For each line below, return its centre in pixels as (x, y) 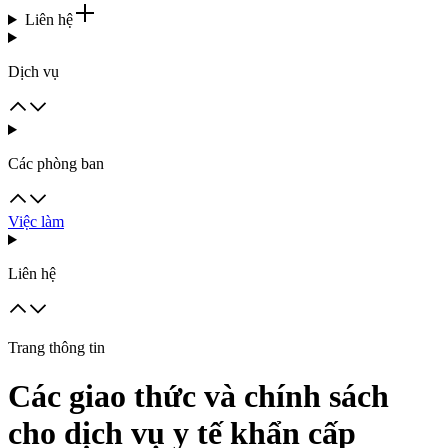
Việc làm (36, 221)
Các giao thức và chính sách (198, 396)
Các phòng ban (56, 163)
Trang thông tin (56, 347)
